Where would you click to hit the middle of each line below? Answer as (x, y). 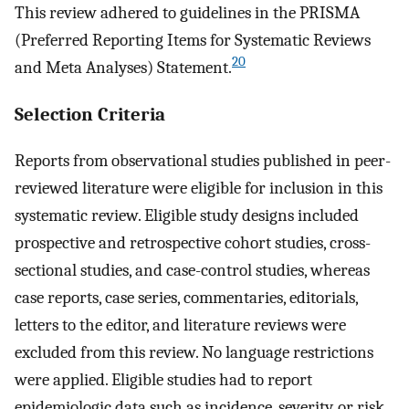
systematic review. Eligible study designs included (187, 216)
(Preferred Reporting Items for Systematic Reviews (193, 40)
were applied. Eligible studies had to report (163, 380)
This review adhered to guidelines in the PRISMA (187, 12)
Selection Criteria (90, 114)
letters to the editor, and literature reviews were (180, 325)
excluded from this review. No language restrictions (194, 353)
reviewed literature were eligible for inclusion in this (199, 189)
